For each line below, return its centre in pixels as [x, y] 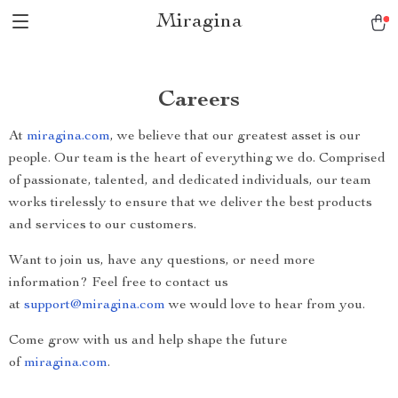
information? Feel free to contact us [119, 283]
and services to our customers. [103, 226]
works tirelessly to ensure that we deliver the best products [191, 203]
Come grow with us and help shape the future [148, 341]
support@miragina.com [95, 306]
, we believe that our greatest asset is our [235, 137]
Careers [199, 100]
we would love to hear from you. [265, 306]
